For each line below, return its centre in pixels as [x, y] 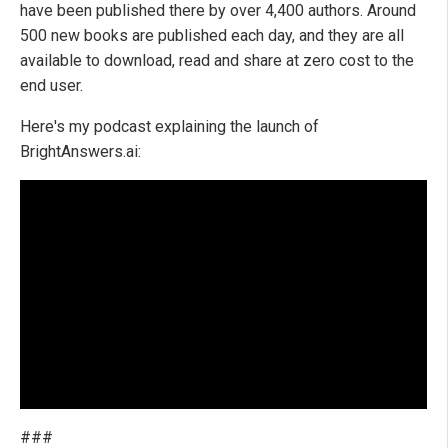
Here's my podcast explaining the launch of [169, 127]
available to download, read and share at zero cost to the [217, 61]
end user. [51, 86]
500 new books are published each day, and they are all [212, 36]
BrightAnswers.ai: [80, 152]
